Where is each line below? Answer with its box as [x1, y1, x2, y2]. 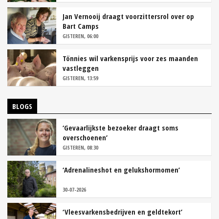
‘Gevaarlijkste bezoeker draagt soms [63, 123, 178, 133]
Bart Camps [63, 21, 99, 31]
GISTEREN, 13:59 [63, 74, 98, 82]
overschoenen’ [63, 132, 108, 143]
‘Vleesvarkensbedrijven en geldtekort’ [63, 207, 182, 217]
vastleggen [63, 63, 99, 73]
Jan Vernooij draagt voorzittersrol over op [63, 11, 194, 22]
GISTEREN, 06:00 [63, 32, 98, 40]
